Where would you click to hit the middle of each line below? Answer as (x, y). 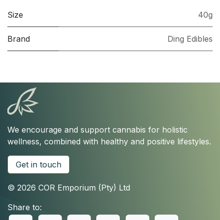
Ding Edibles (190, 39)
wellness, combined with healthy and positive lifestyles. (109, 142)
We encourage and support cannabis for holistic (97, 130)
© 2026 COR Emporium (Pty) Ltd (69, 188)
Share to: (25, 207)
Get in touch (39, 165)
